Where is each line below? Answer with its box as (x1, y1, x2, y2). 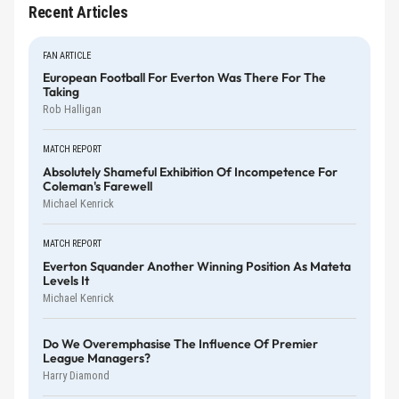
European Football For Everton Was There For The (43, 69, 326, 86)
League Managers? (43, 349, 151, 366)
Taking (43, 84, 79, 101)
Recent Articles (28, 2, 128, 21)
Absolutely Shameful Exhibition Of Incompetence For (43, 164, 338, 181)
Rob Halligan (43, 102, 102, 117)
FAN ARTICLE (43, 49, 91, 61)
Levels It (43, 273, 89, 289)
